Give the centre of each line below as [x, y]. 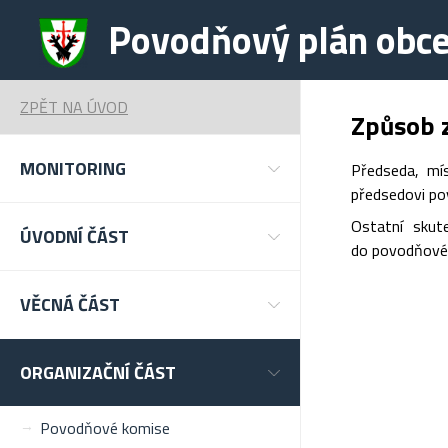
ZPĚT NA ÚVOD [74, 107]
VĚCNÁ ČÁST [70, 304]
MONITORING [73, 168]
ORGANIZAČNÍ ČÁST [98, 372]
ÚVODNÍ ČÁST [74, 236]
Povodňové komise [105, 428]
